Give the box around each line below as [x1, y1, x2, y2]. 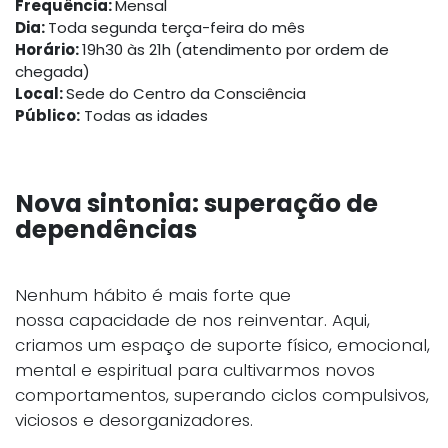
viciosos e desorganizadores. [15, 408, 253, 432]
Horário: [15, 39, 82, 60]
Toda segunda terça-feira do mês [48, 17, 305, 38]
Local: [15, 83, 66, 104]
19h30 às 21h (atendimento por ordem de [82, 39, 389, 60]
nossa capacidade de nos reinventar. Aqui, [15, 308, 370, 332]
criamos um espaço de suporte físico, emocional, [15, 333, 430, 357]
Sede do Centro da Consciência [66, 83, 306, 104]
